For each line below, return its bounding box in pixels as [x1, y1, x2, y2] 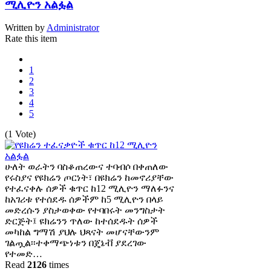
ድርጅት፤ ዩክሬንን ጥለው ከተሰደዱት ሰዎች [5, 216, 158, 227]
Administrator [47, 22, 99, 33]
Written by [5, 22, 47, 33]
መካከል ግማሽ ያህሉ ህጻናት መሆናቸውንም [5, 227, 159, 238]
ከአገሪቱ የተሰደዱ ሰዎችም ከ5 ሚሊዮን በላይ [5, 194, 163, 205]
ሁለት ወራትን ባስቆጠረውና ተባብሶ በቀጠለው [5, 162, 168, 172]
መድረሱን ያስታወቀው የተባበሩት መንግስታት [5, 205, 165, 216]
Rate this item [5, 33, 57, 44]
